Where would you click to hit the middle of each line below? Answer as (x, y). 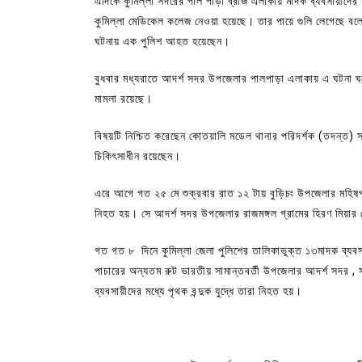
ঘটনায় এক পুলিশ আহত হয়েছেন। (162, 41)
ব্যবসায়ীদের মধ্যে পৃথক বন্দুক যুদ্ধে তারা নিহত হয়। (198, 290)
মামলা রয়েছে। (124, 98)
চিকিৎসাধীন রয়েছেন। (138, 156)
